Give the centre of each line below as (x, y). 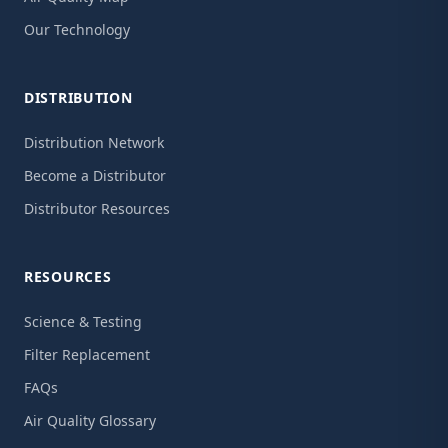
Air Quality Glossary (90, 420)
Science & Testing (83, 321)
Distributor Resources (97, 208)
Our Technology (77, 29)
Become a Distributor (95, 175)
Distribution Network (94, 142)
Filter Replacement (87, 354)
